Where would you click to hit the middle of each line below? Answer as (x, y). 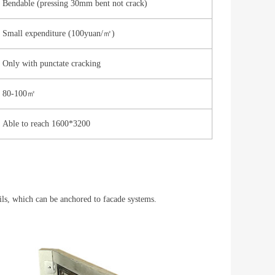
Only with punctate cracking (52, 64)
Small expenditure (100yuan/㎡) (59, 34)
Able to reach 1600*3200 (46, 124)
